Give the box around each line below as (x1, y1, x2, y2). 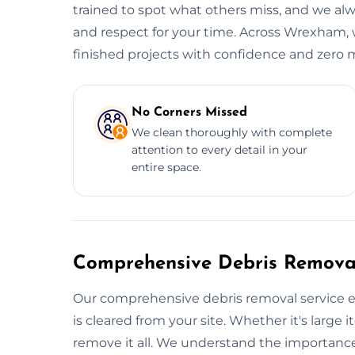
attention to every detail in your (132, 142, 307, 157)
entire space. (132, 159, 201, 174)
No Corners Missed (132, 105, 247, 119)
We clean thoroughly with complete (132, 124, 332, 139)
